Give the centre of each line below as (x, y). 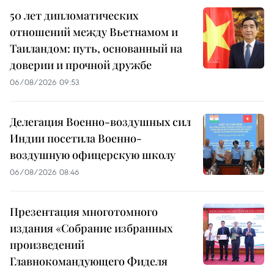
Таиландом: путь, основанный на (96, 48)
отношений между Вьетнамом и (94, 31)
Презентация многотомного (84, 211)
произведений (47, 244)
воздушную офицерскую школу (93, 154)
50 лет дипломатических (74, 15)
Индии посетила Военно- (76, 138)
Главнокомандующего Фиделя (89, 261)
